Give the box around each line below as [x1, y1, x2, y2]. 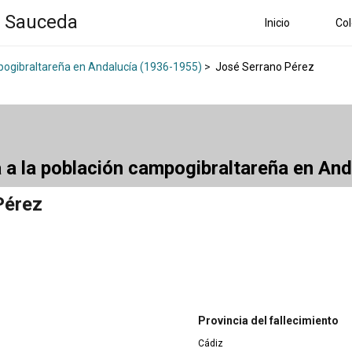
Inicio [265, 16, 290, 29]
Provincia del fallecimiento [198, 314, 339, 328]
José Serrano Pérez [213, 60, 314, 74]
